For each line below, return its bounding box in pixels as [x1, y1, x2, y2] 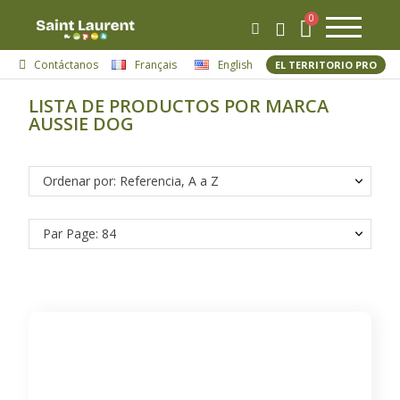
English [218, 56, 254, 72]
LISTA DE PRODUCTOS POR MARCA [29, 94, 329, 118]
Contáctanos [34, 56, 99, 72]
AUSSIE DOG [29, 112, 135, 136]
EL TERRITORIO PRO [275, 58, 378, 71]
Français [135, 56, 178, 72]
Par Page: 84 [43, 224, 117, 242]
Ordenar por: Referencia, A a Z [43, 171, 220, 189]
